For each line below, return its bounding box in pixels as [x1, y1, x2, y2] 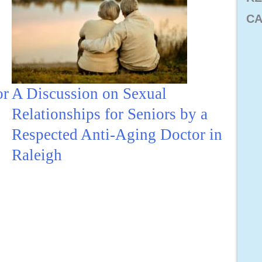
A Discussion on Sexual [12, 84, 167, 102]
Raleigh [12, 146, 63, 164]
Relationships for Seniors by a [12, 105, 208, 123]
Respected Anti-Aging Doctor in [12, 125, 223, 143]
